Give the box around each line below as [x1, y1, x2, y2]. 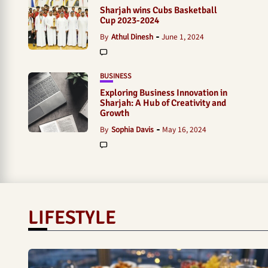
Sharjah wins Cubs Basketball [100, 4, 217, 16]
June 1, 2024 [162, 31, 204, 41]
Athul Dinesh [111, 31, 153, 41]
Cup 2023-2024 [100, 14, 159, 26]
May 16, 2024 [162, 124, 206, 134]
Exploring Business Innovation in [100, 87, 227, 99]
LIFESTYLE [28, 206, 116, 229]
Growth [100, 107, 129, 119]
